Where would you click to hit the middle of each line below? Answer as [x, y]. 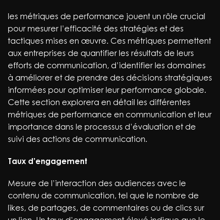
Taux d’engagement [48, 161]
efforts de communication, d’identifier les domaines [107, 65]
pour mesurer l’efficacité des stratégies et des [96, 28]
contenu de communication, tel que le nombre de [103, 195]
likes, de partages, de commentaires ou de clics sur [106, 208]
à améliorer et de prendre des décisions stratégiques [110, 78]
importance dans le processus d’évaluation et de [102, 127]
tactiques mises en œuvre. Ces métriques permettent [110, 41]
